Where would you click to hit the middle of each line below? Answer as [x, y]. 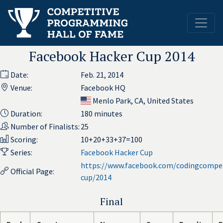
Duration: [26, 113]
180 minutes [102, 113]
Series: [21, 152]
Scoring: [24, 139]
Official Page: [32, 171]
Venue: [21, 88]
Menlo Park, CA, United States [143, 101]
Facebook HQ [103, 88]
